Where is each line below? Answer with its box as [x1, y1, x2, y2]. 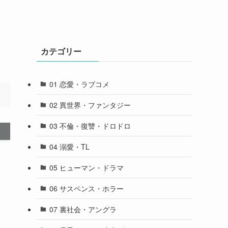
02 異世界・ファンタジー [49, 99, 131, 110]
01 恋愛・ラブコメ [49, 78, 109, 89]
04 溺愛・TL [49, 141, 90, 152]
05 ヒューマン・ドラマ [49, 162, 124, 173]
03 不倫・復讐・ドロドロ [49, 120, 131, 131]
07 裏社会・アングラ [49, 204, 117, 214]
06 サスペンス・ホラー [49, 183, 124, 193]
